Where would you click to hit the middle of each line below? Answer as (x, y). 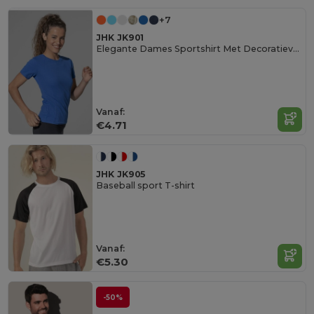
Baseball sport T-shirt (146, 186)
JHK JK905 (121, 174)
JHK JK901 (120, 37)
